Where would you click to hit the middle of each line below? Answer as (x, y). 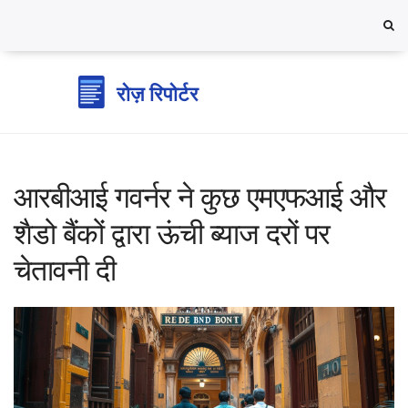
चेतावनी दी (65, 270)
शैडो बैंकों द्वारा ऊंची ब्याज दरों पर (172, 234)
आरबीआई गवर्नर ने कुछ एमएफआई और (200, 198)
